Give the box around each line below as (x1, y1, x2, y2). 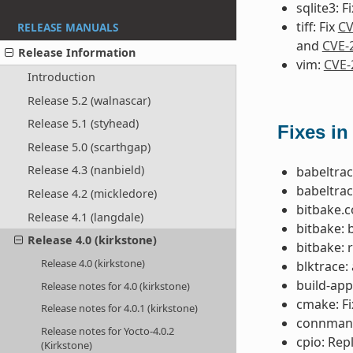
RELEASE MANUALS (17, 20, 118, 35)
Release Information (18, 45, 136, 61)
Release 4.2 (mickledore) (27, 186, 157, 202)
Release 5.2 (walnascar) (27, 92, 150, 108)
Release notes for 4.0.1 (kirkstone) (41, 301, 199, 316)
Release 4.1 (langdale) (27, 209, 143, 225)
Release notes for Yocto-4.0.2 (41, 323, 175, 338)
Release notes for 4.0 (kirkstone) (41, 278, 191, 293)
